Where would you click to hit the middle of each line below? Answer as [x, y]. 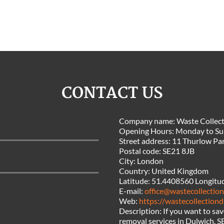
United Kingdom [180, 171]
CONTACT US [112, 93]
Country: [135, 171]
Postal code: [140, 151]
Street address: [145, 141]
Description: [141, 211]
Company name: [147, 121]
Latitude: [135, 181]
